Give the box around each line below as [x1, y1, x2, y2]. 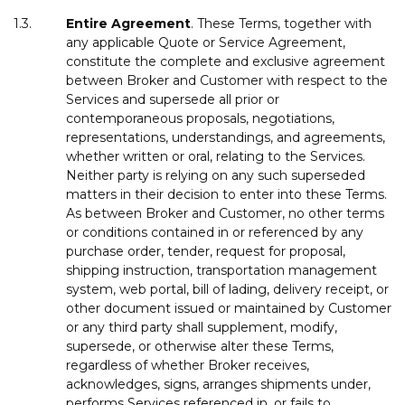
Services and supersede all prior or [66, 90, 279, 108]
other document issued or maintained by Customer [66, 299, 391, 316]
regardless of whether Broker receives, [66, 356, 309, 373]
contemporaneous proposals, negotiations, [66, 109, 334, 127]
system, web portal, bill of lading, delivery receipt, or [66, 280, 389, 297]
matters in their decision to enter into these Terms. [66, 185, 387, 202]
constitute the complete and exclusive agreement [66, 52, 385, 70]
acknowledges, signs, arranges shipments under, [66, 375, 371, 392]
